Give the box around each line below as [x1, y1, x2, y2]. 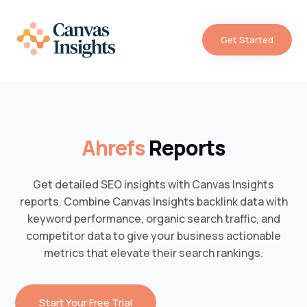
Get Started [220, 34, 273, 46]
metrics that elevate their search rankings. [44, 245, 263, 260]
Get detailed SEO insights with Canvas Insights [33, 176, 274, 192]
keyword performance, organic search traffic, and [27, 210, 280, 226]
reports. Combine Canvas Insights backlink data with [19, 193, 288, 209]
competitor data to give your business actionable [26, 228, 281, 243]
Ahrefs [82, 133, 149, 162]
